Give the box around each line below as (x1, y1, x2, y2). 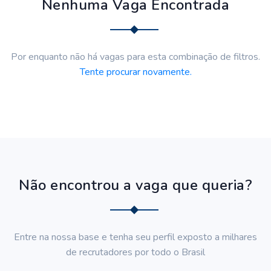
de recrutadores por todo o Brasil (66, 246, 205, 259)
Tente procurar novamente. (79, 65, 192, 79)
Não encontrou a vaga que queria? (19, 175, 252, 195)
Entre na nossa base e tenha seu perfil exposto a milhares (14, 230, 257, 244)
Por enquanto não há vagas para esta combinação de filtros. (11, 50, 260, 64)
